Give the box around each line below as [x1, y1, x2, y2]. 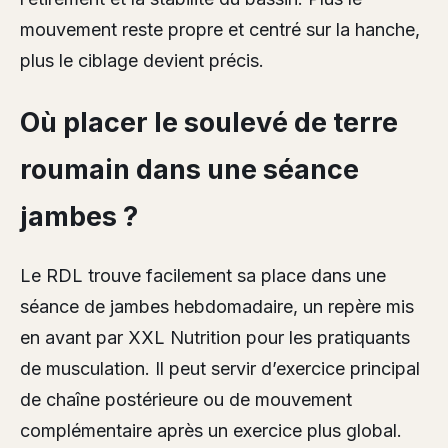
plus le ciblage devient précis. [20, 50, 264, 72]
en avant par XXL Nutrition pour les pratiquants [20, 326, 410, 348]
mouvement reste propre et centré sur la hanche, [20, 19, 420, 41]
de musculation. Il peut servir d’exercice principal [20, 357, 420, 379]
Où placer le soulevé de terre [20, 105, 398, 139]
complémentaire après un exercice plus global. [20, 419, 402, 441]
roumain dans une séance [20, 152, 359, 186]
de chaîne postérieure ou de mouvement [20, 388, 352, 410]
